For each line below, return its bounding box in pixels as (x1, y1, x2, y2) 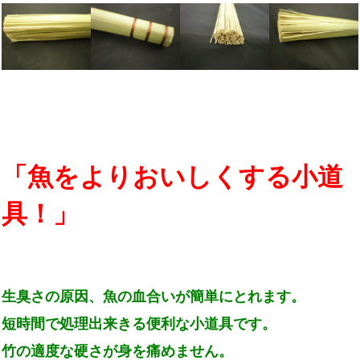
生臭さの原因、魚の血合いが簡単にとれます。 (2, 285, 305, 306)
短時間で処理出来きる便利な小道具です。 (2, 313, 276, 333)
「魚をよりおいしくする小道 (2, 157, 343, 194)
